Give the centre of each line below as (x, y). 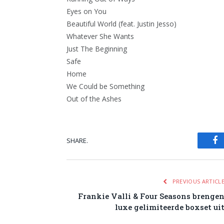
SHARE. (77, 140)
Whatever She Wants (100, 36)
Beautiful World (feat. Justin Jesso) (121, 24)
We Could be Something (105, 86)
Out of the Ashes (94, 99)
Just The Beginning (97, 49)
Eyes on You (86, 11)
